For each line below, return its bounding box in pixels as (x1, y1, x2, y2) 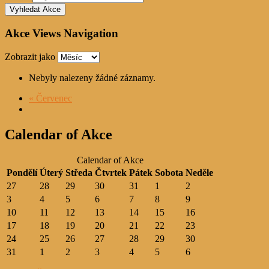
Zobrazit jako (5, 51, 58, 62)
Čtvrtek (95, 167, 127, 178)
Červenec (34, 92, 72, 103)
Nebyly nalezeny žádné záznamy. (29, 72, 156, 83)
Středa (65, 167, 92, 178)
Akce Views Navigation (5, 27, 118, 40)
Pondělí (7, 167, 37, 178)
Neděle (186, 167, 213, 178)
